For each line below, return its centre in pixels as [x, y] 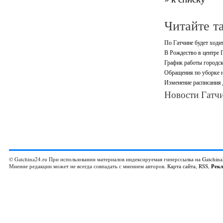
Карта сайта [181, 166]
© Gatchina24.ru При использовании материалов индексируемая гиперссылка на [106, 159]
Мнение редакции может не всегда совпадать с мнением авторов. [88, 166]
